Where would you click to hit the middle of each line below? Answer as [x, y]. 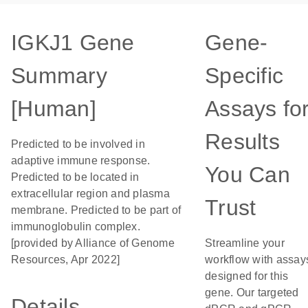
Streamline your [245, 243]
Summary [59, 76]
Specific [244, 76]
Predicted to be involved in [78, 144]
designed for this [247, 276]
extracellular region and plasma [90, 194]
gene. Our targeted [252, 293]
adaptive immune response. [81, 161]
